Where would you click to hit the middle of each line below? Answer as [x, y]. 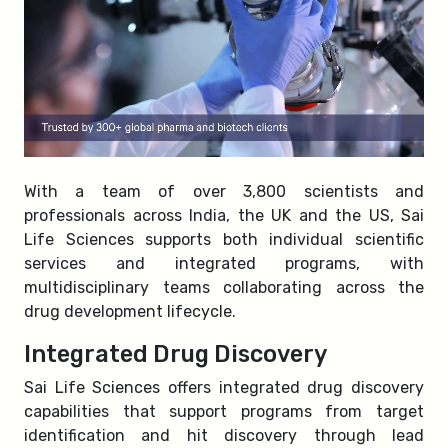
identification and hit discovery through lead [224, 435]
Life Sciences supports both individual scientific [224, 239]
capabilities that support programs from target [224, 411]
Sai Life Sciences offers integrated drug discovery [224, 387]
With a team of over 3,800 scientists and [224, 191]
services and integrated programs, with [224, 263]
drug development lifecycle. [130, 311]
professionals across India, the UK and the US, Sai [224, 215]
